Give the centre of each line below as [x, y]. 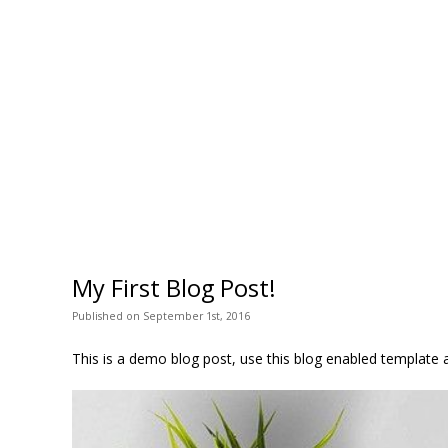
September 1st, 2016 [196, 315]
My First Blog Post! [174, 288]
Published [99, 315]
